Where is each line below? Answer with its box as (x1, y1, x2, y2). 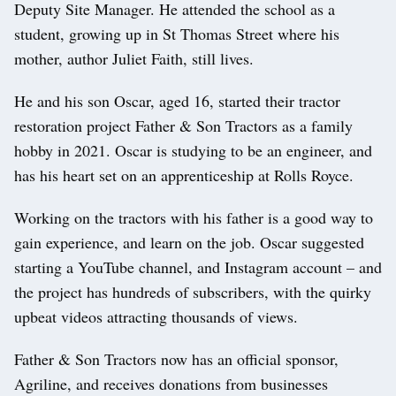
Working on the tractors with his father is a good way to (14, 207, 373, 229)
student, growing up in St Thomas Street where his (14, 23, 339, 45)
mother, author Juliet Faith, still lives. (14, 48, 254, 70)
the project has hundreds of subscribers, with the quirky (14, 281, 371, 303)
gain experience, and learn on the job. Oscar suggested (14, 232, 364, 254)
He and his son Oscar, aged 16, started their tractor (14, 90, 340, 112)
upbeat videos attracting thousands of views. (14, 306, 298, 328)
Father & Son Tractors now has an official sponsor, (14, 348, 339, 370)
